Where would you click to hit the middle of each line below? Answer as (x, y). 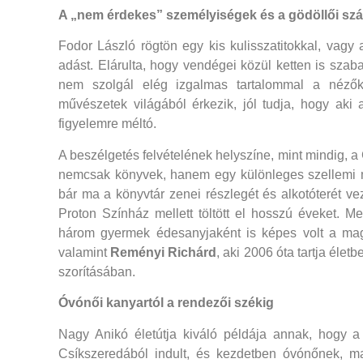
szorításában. (97, 271)
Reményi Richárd (164, 252)
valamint (85, 252)
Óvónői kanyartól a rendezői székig (166, 303)
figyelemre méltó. (107, 124)
